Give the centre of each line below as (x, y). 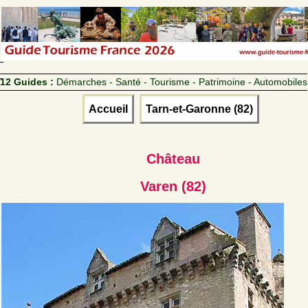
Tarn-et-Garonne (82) (199, 109)
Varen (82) (173, 186)
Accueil (108, 109)
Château (173, 158)
